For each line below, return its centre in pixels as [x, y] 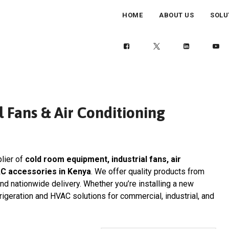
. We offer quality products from [148, 171]
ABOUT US [176, 15]
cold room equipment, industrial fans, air [103, 159]
